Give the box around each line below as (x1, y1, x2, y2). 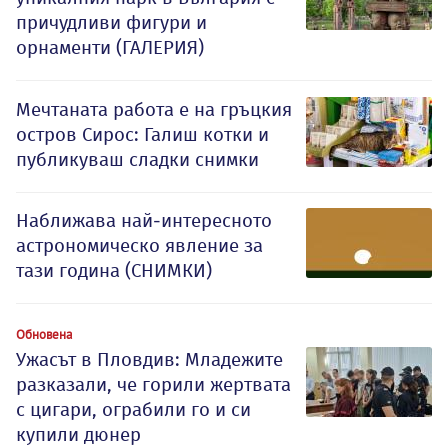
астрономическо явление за (16, 234, 263, 258)
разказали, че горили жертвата (16, 373, 291, 397)
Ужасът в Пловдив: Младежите (16, 348, 283, 372)
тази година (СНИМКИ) (16, 259, 212, 283)
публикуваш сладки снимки (16, 148, 259, 172)
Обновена (16, 326, 72, 343)
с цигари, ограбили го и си (16, 398, 251, 422)
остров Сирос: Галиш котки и (16, 123, 269, 147)
